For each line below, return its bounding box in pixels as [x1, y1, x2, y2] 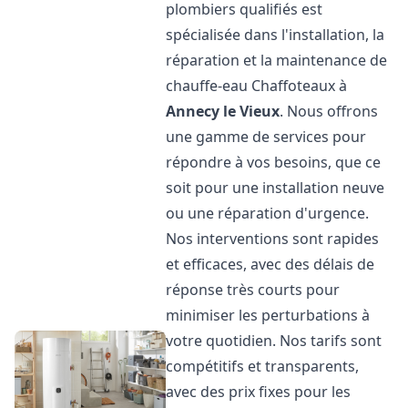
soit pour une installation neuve [166, 178, 385, 198]
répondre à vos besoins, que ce [166, 152, 382, 172]
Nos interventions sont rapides [166, 229, 380, 249]
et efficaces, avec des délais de [166, 254, 375, 274]
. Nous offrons [280, 101, 379, 121]
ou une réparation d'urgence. [166, 203, 370, 223]
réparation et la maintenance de [166, 50, 388, 70]
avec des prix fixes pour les [166, 382, 352, 402]
